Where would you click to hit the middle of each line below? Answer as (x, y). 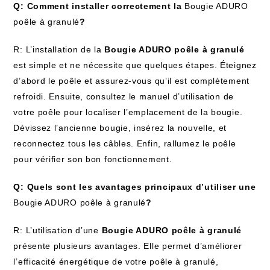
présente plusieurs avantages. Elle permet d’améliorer (128, 246)
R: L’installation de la (59, 49)
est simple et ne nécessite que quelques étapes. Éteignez (135, 65)
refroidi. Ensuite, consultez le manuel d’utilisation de (124, 96)
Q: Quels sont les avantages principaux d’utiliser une (135, 187)
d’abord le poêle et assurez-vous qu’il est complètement (131, 81)
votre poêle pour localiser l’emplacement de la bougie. (128, 112)
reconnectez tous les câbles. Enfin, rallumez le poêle (125, 143)
